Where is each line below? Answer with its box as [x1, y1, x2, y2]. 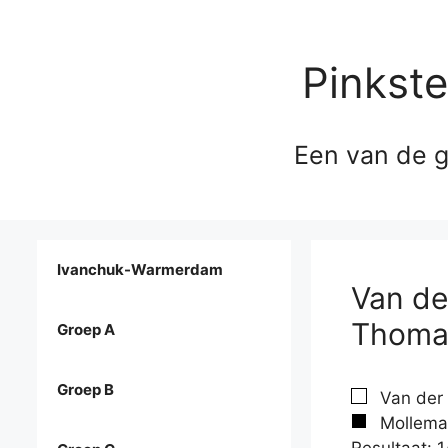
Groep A [57, 320, 115, 340]
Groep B [57, 380, 114, 400]
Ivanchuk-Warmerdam [57, 260, 223, 280]
